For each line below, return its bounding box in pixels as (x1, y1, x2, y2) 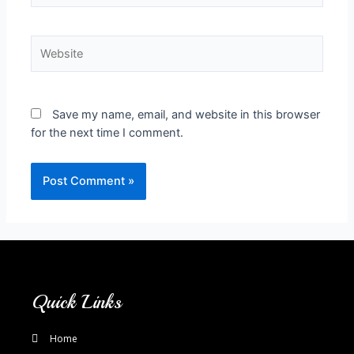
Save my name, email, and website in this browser (52, 107, 321, 122)
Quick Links (32, 290, 122, 314)
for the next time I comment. (31, 125, 184, 140)
